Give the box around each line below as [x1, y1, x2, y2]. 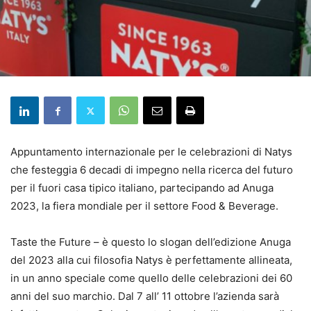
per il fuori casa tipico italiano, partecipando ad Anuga [10, 181, 274, 195]
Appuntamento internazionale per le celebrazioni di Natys [10, 145, 292, 159]
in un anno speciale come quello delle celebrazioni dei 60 [10, 271, 292, 285]
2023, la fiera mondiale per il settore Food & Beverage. [10, 199, 278, 213]
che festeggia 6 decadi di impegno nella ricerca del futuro [10, 163, 293, 177]
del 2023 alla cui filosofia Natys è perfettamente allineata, [10, 253, 292, 267]
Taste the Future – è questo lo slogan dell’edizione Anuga [10, 235, 291, 249]
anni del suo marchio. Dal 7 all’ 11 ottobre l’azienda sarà [10, 289, 279, 303]
